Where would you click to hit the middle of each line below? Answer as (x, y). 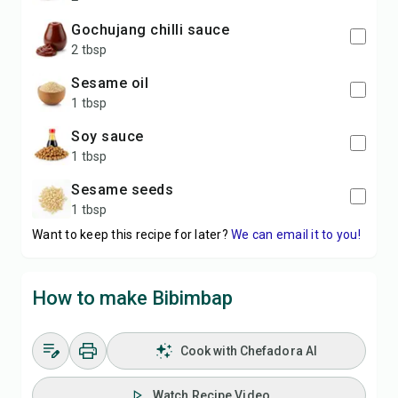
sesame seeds (127, 190)
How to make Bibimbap (132, 298)
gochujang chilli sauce (155, 30)
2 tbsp (89, 50)
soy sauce (112, 136)
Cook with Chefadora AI (249, 351)
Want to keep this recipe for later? (130, 235)
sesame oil (114, 83)
